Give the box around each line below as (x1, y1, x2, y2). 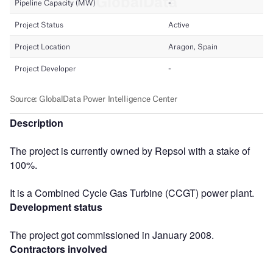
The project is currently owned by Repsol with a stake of (10, 143, 250, 158)
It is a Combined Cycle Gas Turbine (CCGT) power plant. (10, 185, 254, 200)
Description (10, 115, 63, 130)
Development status (10, 199, 102, 214)
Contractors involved (10, 241, 107, 256)
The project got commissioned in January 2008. (10, 227, 214, 242)
